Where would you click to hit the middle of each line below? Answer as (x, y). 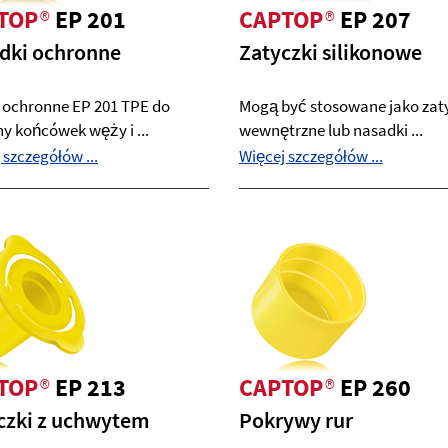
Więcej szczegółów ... (311, 156)
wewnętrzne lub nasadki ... (331, 130)
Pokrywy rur (296, 420)
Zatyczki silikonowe (330, 52)
